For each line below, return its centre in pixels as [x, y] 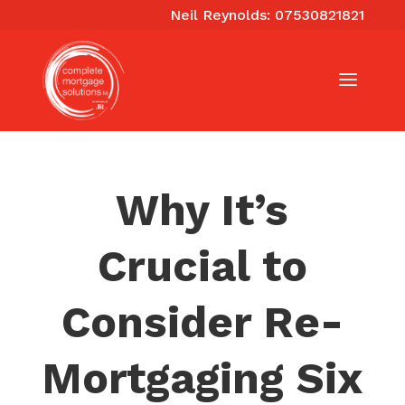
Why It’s [202, 210]
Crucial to [202, 266]
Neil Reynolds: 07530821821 [268, 15]
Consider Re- [202, 322]
